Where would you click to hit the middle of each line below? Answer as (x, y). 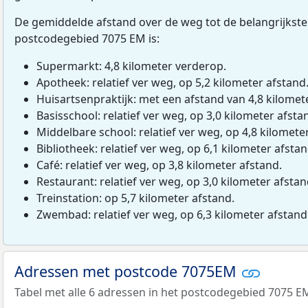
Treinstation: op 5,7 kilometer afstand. (135, 198)
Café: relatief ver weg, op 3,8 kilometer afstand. (159, 165)
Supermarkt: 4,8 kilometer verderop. (131, 66)
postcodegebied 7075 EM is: (87, 38)
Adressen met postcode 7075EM (128, 271)
